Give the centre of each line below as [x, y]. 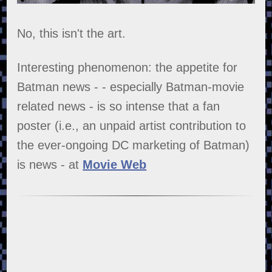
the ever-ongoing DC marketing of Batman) [134, 145]
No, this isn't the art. [72, 33]
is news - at [50, 164]
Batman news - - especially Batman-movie [131, 87]
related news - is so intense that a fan [119, 106]
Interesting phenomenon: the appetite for [127, 67]
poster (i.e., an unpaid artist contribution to [132, 125]
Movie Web [115, 164]
